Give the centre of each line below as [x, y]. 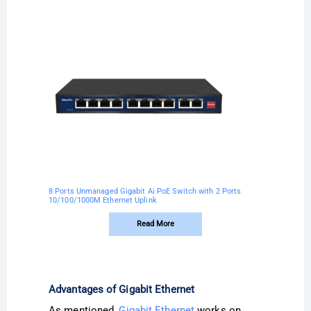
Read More [155, 224]
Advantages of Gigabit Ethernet [121, 290]
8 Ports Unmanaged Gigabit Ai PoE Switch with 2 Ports [145, 192]
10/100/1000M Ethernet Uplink [103, 201]
